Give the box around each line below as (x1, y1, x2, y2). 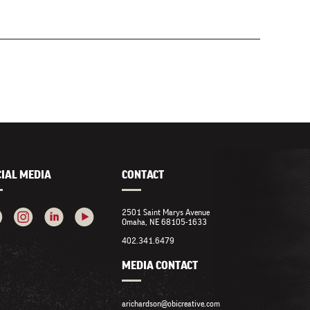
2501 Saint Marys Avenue (122, 208, 210, 217)
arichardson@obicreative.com (122, 299, 220, 308)
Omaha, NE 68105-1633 (122, 217, 207, 226)
